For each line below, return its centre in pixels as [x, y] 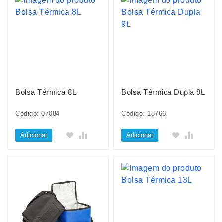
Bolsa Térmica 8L [46, 92]
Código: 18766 [144, 114]
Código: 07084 [38, 114]
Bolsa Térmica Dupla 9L [163, 92]
